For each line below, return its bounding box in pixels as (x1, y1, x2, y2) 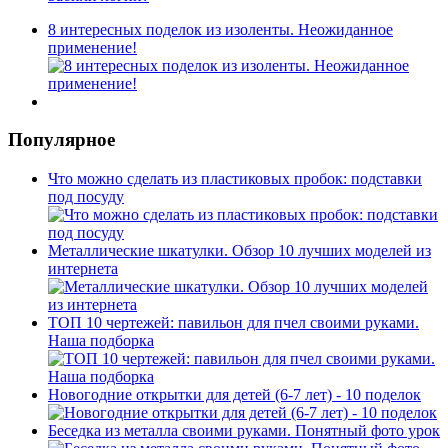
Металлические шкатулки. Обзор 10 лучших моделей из (48, 242, 431, 260)
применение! (48, 38, 137, 56)
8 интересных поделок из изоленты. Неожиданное (48, 20, 393, 38)
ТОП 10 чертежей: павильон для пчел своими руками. (48, 314, 419, 332)
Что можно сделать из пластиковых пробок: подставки (48, 170, 422, 188)
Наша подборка (48, 332, 154, 350)
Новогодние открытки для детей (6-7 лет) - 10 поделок (48, 386, 421, 404)
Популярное (8, 129, 115, 151)
